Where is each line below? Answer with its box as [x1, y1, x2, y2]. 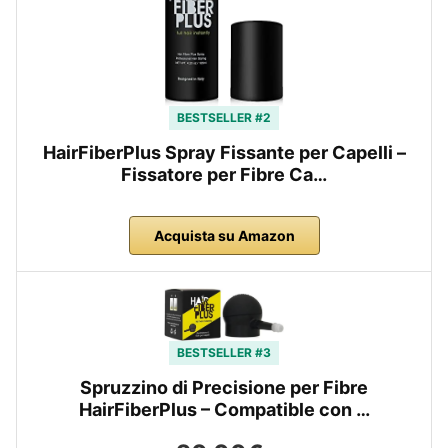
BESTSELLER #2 [177, 109, 271, 125]
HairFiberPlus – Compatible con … [78, 398, 370, 420]
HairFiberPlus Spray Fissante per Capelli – [42, 141, 406, 163]
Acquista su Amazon [153, 226, 295, 244]
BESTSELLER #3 [177, 344, 271, 360]
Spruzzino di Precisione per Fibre [80, 376, 368, 398]
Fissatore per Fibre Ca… [121, 163, 327, 185]
